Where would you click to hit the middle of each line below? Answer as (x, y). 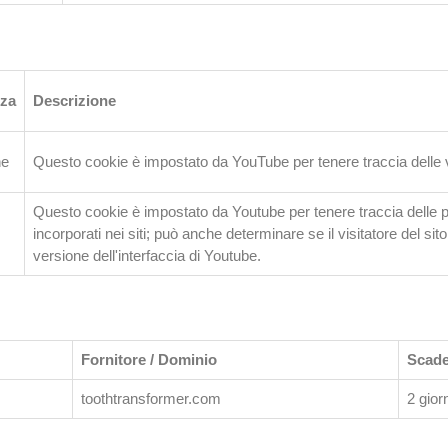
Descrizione (74, 100)
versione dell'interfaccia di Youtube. (147, 255)
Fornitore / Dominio (149, 359)
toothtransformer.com (151, 398)
